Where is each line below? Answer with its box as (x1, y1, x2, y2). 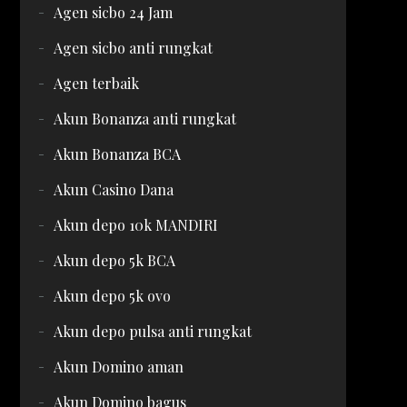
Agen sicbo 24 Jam (53, 3, 173, 22)
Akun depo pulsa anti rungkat (53, 322, 252, 341)
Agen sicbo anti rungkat (53, 38, 213, 57)
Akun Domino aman (53, 357, 184, 376)
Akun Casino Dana (53, 180, 174, 199)
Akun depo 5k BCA (53, 251, 175, 270)
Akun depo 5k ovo (53, 286, 171, 305)
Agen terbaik (53, 74, 139, 93)
